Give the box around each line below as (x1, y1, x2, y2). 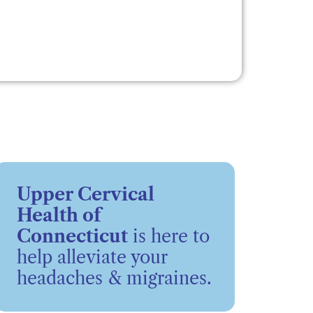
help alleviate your (16, 246, 167, 268)
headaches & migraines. (16, 267, 212, 289)
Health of (16, 204, 101, 226)
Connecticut (16, 225, 128, 247)
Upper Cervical (16, 183, 154, 205)
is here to (127, 225, 210, 247)
